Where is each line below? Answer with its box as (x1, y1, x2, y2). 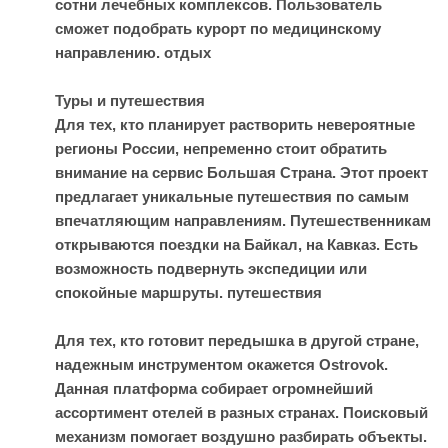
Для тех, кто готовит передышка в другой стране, (55, 332, 419, 349)
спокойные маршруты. (55, 284, 227, 301)
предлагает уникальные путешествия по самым (55, 188, 409, 205)
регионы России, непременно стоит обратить (55, 140, 387, 157)
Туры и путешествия (55, 92, 205, 109)
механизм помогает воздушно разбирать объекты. (55, 428, 427, 445)
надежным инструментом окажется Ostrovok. (55, 356, 388, 373)
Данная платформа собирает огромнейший (55, 380, 373, 397)
